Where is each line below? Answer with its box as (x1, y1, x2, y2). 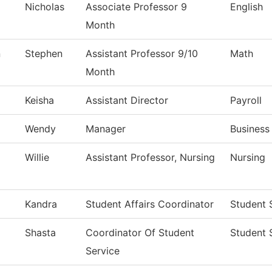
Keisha (25, 94, 54, 107)
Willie (25, 151, 49, 164)
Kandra (25, 198, 57, 211)
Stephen (25, 47, 63, 60)
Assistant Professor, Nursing (86, 151, 215, 164)
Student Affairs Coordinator (86, 198, 214, 211)
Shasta (25, 226, 56, 239)
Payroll (230, 94, 262, 107)
